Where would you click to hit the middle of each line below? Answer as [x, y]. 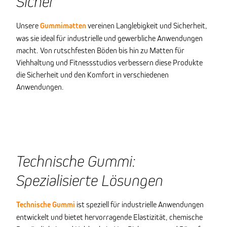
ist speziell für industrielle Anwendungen [139, 204]
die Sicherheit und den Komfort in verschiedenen [92, 75]
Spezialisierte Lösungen [90, 180]
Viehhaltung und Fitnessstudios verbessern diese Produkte [109, 63]
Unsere [28, 26]
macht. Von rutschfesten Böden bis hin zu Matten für [100, 50]
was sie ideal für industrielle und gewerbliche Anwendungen [109, 38]
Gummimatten [63, 26]
